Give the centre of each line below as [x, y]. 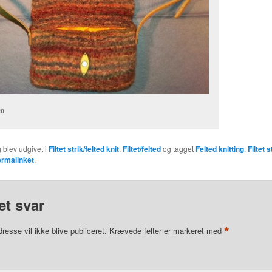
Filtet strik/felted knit [83, 149]
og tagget [178, 149]
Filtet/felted [141, 149]
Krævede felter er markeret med [166, 231]
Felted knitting [219, 149]
